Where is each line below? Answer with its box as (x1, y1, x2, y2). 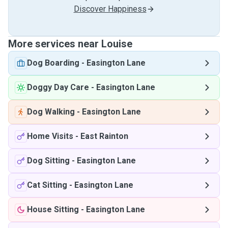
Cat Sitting (27, 180, 67, 190)
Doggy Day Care (27, 82, 89, 92)
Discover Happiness (73, 4, 147, 14)
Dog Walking (27, 107, 75, 117)
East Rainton (80, 131, 128, 141)
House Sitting (27, 205, 79, 214)
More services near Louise (8, 38, 132, 50)
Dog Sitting (27, 156, 70, 165)
